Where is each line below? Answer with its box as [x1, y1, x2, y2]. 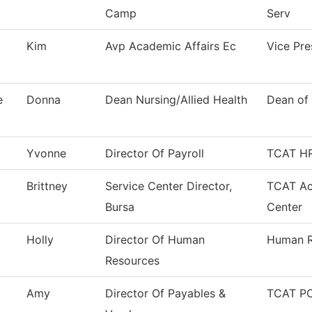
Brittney [26, 179, 68, 194]
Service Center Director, [105, 179, 232, 194]
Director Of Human [105, 233, 205, 247]
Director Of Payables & [105, 286, 226, 301]
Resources [105, 253, 159, 268]
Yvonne [26, 146, 66, 161]
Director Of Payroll [105, 146, 204, 161]
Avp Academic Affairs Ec [105, 39, 236, 54]
